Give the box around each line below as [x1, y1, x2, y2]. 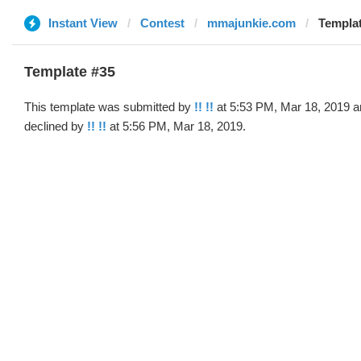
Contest [140, 16, 185, 30]
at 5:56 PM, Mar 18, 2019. [106, 119, 246, 133]
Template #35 [24, 64, 115, 80]
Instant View [48, 16, 118, 30]
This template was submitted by [24, 100, 194, 114]
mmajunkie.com [207, 16, 296, 30]
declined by [24, 119, 87, 133]
